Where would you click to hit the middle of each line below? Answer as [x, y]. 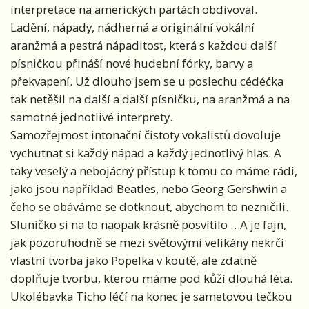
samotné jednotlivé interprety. [91, 117]
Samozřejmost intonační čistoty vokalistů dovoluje [146, 135]
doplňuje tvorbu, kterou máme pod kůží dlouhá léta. [151, 279]
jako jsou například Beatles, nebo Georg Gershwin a [149, 189]
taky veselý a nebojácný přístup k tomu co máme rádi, [154, 171]
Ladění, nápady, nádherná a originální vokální [132, 28]
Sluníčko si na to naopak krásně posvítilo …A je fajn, [148, 225]
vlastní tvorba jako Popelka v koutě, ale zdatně [133, 261]
